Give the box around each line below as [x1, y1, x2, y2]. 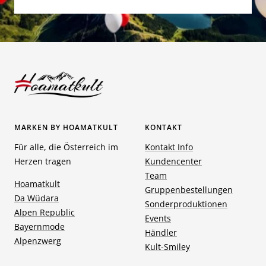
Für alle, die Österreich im [14, 141, 118, 153]
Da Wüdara [14, 192, 59, 204]
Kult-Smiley [145, 240, 190, 252]
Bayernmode [14, 220, 65, 232]
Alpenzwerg [14, 235, 61, 246]
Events [145, 212, 171, 224]
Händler [145, 226, 177, 238]
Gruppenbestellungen [145, 183, 233, 195]
